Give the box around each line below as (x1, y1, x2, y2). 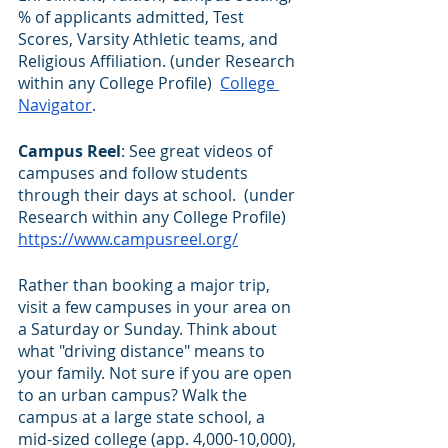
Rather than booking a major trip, (18, 274, 274, 296)
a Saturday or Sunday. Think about (18, 318, 281, 340)
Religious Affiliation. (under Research (18, 50, 299, 72)
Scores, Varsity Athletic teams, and (18, 28, 282, 50)
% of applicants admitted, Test (18, 6, 248, 28)
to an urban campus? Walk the (18, 384, 251, 406)
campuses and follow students (18, 162, 252, 184)
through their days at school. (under (18, 184, 299, 206)
